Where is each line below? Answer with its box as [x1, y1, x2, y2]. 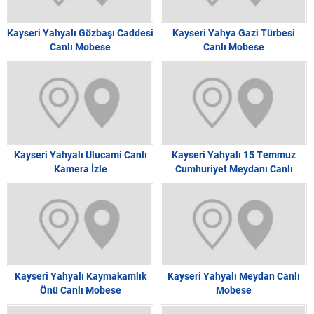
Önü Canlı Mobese [39, 282, 121, 296]
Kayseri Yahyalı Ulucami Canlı [13, 147, 147, 161]
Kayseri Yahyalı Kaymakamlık [14, 268, 146, 282]
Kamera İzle [53, 161, 107, 175]
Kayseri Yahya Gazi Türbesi [172, 26, 295, 40]
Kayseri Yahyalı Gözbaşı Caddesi [7, 26, 153, 40]
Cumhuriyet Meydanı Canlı [175, 161, 293, 175]
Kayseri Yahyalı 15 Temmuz [172, 147, 296, 161]
